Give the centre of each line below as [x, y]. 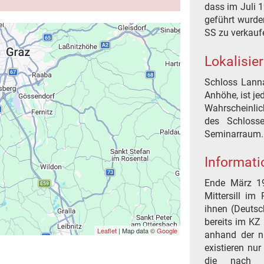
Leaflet [107, 230]
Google [167, 230]
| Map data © [137, 230]
